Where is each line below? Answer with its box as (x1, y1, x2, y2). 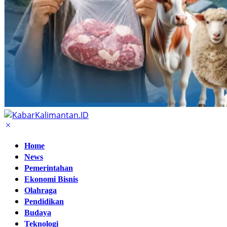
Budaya (24, 208, 51, 217)
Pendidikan (24, 197, 64, 206)
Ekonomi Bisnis (24, 175, 78, 183)
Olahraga (24, 186, 57, 195)
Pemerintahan (24, 164, 73, 172)
